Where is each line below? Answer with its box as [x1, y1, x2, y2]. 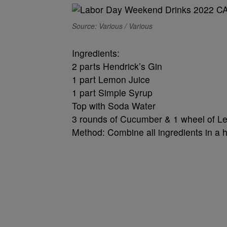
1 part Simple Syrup [72, 86, 153, 99]
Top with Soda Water [72, 99, 156, 112]
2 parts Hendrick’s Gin [72, 60, 162, 72]
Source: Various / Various [72, 21, 153, 31]
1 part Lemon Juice [72, 73, 150, 86]
